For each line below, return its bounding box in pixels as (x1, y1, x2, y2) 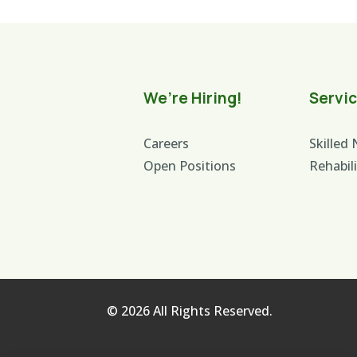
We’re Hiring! (143, 87, 242, 108)
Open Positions (143, 156, 236, 175)
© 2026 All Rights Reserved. (107, 302, 273, 320)
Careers (143, 134, 189, 152)
